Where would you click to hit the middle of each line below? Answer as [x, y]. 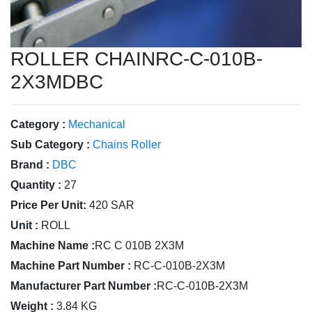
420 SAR [112, 205]
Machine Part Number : [71, 266]
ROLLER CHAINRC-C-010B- [136, 59]
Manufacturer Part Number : [84, 286]
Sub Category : [50, 145]
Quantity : [36, 185]
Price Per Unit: [48, 205]
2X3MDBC [57, 82]
